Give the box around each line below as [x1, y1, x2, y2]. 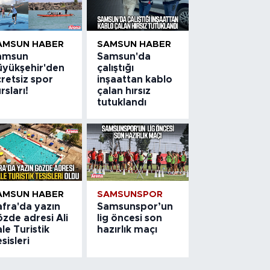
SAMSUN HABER [97, 39, 172, 49]
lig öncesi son [97, 213, 163, 223]
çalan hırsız [97, 86, 151, 96]
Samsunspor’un [97, 201, 174, 212]
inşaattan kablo [97, 74, 173, 84]
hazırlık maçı [97, 224, 158, 234]
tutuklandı [97, 97, 147, 107]
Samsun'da [97, 51, 151, 61]
